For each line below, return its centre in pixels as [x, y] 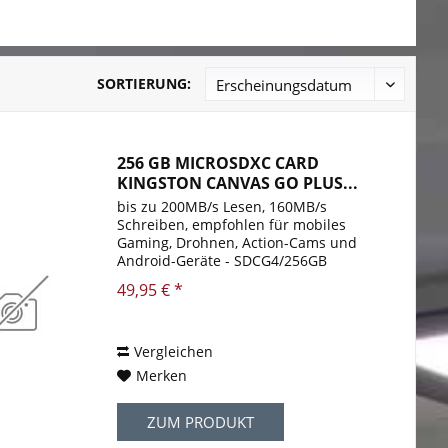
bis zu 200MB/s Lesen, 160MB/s [222, 207]
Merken [162, 376]
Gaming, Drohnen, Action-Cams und [237, 243]
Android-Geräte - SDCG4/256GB [222, 261]
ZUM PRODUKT [201, 422]
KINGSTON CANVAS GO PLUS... [238, 183]
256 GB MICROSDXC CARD [218, 163]
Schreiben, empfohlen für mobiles [232, 225]
